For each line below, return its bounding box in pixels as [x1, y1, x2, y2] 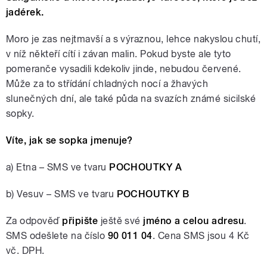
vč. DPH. [6, 245, 45, 257]
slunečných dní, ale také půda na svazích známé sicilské [6, 93, 256, 105]
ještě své [98, 215, 144, 227]
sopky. [6, 108, 35, 120]
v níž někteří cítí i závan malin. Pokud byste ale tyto [6, 48, 231, 60]
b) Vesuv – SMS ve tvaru [6, 188, 117, 200]
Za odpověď [6, 215, 63, 227]
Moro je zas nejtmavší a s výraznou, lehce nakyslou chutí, [6, 33, 261, 45]
